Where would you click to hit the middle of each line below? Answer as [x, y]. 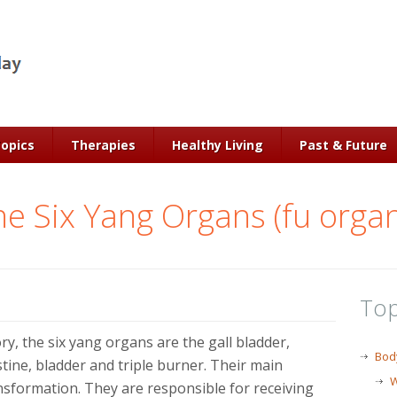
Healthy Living [218, 145]
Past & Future [343, 145]
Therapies [103, 145]
